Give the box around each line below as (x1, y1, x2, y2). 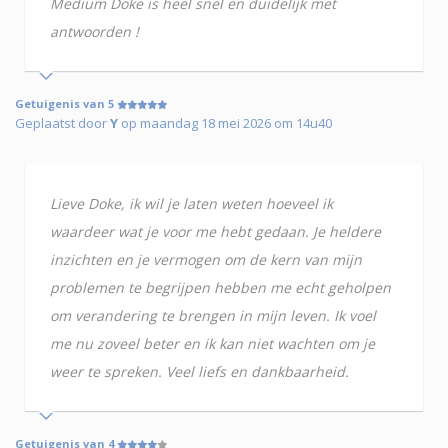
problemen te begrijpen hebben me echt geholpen (50, 278, 391, 298)
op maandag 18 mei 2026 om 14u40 (118, 114, 332, 133)
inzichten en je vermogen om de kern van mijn (50, 250, 362, 270)
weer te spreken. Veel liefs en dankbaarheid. (50, 362, 349, 382)
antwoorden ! (50, 22, 139, 42)
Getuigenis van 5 (15, 96, 117, 112)
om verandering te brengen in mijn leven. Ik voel (50, 306, 376, 326)
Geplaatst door (15, 114, 110, 133)
